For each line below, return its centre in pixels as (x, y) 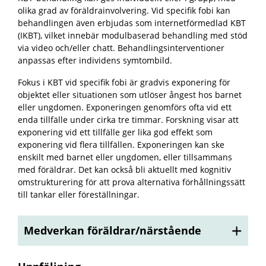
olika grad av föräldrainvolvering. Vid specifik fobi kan (124, 10)
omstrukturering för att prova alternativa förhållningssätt (132, 182)
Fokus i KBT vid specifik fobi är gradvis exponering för (124, 82)
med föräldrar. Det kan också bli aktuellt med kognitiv (124, 170)
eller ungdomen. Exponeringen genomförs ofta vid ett (125, 107)
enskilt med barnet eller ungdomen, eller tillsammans (125, 157)
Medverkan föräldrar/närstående (113, 230)
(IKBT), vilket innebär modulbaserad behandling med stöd (133, 35)
